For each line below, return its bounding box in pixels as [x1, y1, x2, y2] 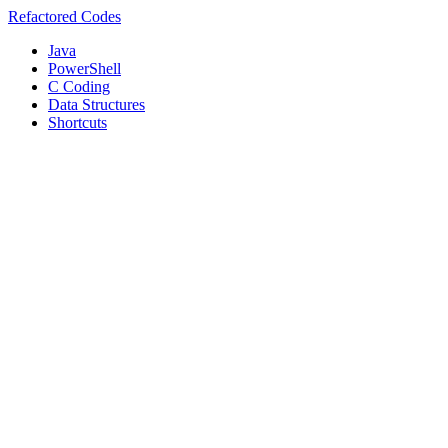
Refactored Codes [8, 8, 121, 25]
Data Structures [48, 96, 145, 113]
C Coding [48, 78, 110, 95]
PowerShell [48, 60, 121, 77]
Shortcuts [48, 114, 107, 131]
